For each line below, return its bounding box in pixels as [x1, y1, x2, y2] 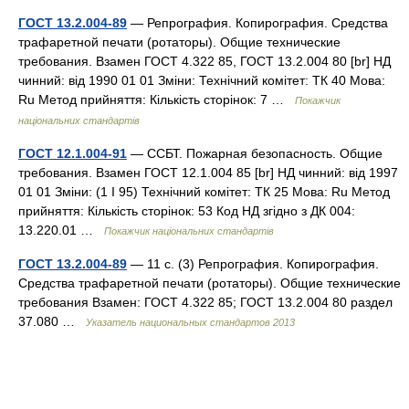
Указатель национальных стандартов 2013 [86, 317, 295, 328]
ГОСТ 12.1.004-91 [18, 146, 127, 161]
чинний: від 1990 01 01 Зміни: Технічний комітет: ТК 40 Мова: [18, 73, 385, 88]
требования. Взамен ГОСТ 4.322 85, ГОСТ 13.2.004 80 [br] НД [18, 54, 391, 68]
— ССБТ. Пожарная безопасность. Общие [127, 146, 383, 161]
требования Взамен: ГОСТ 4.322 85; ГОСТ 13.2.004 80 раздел [18, 295, 393, 309]
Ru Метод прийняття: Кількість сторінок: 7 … [18, 92, 295, 107]
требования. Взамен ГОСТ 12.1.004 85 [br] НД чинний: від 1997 [18, 165, 398, 180]
